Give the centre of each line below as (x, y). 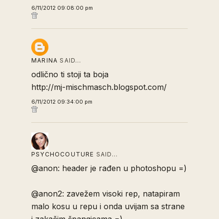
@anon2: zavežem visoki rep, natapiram (106, 193)
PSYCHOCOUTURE (63, 154)
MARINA (45, 60)
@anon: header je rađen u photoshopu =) (109, 168)
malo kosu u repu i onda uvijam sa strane (108, 206)
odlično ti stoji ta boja (70, 74)
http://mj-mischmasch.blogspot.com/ (99, 87)
